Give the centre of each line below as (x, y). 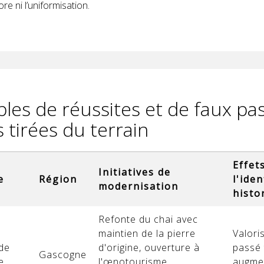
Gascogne (63, 255)
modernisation (138, 186)
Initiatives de (135, 172)
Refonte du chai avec (148, 219)
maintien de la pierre (147, 233)
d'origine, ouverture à (149, 247)
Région (58, 179)
